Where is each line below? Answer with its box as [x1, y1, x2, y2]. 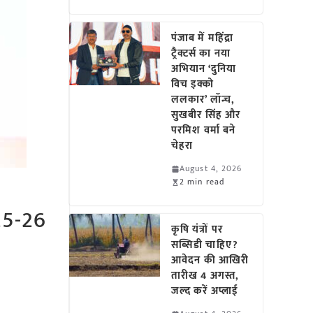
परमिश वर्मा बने [171, 122, 236, 139]
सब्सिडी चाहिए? [171, 236, 238, 254]
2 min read [180, 175, 225, 189]
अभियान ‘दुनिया [171, 60, 236, 78]
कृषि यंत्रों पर [171, 221, 223, 238]
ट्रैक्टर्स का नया [171, 45, 231, 62]
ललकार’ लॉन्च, [171, 91, 235, 108]
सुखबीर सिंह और [171, 106, 241, 124]
